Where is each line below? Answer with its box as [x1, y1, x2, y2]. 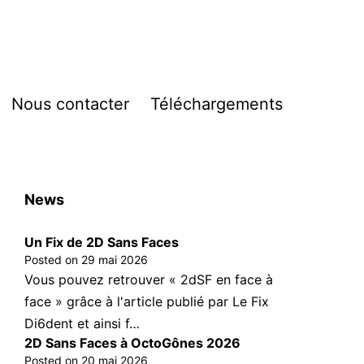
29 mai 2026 [81, 253, 149, 267]
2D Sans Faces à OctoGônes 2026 [24, 335, 241, 352]
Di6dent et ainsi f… [24, 315, 141, 332]
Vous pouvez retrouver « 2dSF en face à [24, 271, 274, 288]
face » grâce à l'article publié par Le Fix [24, 293, 270, 310]
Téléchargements [150, 94, 283, 115]
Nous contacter [11, 94, 129, 115]
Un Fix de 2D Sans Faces [24, 234, 180, 251]
